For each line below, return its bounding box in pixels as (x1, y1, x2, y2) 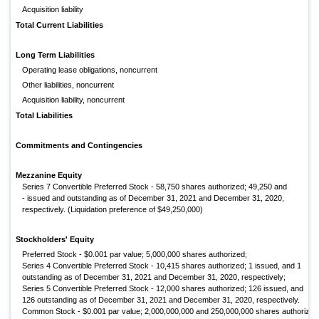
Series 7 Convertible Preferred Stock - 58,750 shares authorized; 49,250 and (22, 182, 288, 192)
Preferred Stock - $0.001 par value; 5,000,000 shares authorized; (22, 250, 248, 259)
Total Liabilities (16, 111, 73, 120)
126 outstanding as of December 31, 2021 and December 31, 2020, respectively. (22, 296, 300, 305)
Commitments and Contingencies (16, 141, 142, 150)
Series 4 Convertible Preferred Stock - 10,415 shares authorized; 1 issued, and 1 (22, 261, 302, 271)
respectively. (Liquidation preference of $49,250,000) (22, 205, 204, 214)
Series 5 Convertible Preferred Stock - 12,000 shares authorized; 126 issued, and (22, 284, 304, 293)
